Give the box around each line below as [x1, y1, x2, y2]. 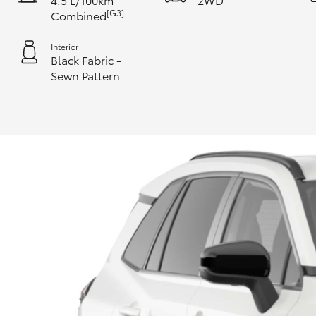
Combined [51, 7, 107, 23]
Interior [51, 40, 78, 52]
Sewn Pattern [51, 67, 120, 83]
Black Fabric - [51, 51, 121, 68]
